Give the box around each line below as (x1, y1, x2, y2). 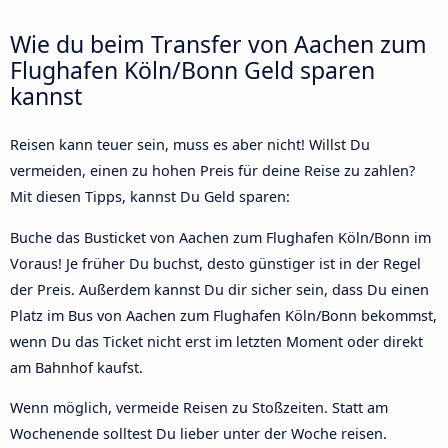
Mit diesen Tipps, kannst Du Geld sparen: (10, 187, 290, 207)
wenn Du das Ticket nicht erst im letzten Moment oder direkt (10, 331, 423, 351)
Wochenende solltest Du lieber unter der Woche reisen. (10, 424, 387, 444)
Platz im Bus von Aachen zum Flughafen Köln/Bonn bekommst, (10, 305, 437, 325)
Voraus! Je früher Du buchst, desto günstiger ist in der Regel (10, 253, 421, 273)
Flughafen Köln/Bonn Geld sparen (10, 54, 375, 87)
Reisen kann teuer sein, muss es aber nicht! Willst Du (10, 135, 370, 155)
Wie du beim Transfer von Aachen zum (10, 28, 427, 61)
